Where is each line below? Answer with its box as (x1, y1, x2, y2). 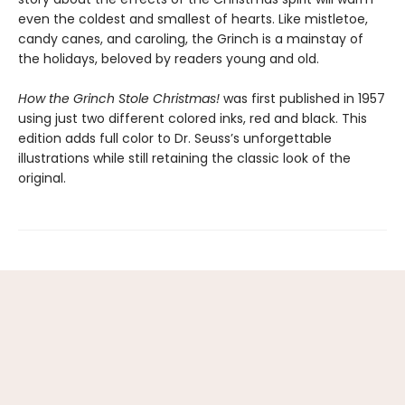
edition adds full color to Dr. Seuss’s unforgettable (18, 128, 332, 147)
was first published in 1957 (220, 89, 385, 108)
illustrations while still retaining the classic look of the (18, 148, 351, 167)
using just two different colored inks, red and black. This (18, 108, 367, 127)
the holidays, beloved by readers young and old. (18, 49, 319, 68)
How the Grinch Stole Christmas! (18, 89, 220, 108)
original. (18, 168, 66, 187)
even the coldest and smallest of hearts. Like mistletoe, (18, 9, 368, 28)
